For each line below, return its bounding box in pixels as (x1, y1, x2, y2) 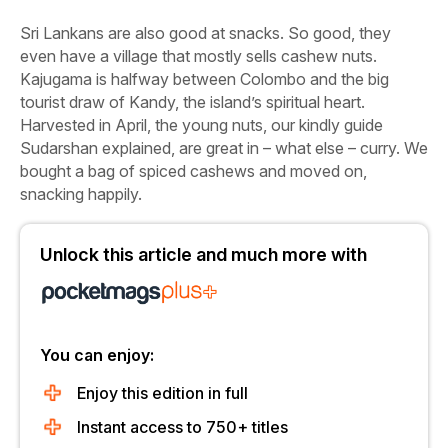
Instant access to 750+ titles (77, 417, 288, 438)
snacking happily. (20, 184, 142, 205)
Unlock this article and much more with (40, 244, 367, 266)
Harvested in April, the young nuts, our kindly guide (20, 115, 383, 136)
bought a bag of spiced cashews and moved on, (20, 161, 367, 182)
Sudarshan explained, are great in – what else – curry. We (20, 138, 428, 159)
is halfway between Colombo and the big (92, 69, 389, 90)
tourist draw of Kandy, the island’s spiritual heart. (20, 92, 365, 113)
